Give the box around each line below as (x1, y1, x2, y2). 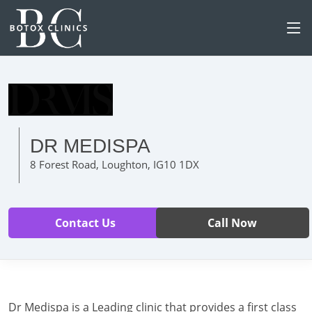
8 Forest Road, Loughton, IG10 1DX (30, 157, 199, 171)
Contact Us (54, 215, 116, 231)
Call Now (208, 215, 258, 231)
